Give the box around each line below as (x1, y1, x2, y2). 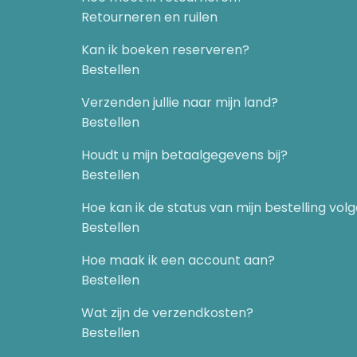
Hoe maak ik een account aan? (81, 251, 275, 269)
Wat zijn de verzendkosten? (81, 304, 253, 322)
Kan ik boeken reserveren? (81, 41, 249, 59)
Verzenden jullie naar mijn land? (81, 93, 278, 112)
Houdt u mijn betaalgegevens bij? (81, 146, 288, 164)
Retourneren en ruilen (81, 8, 218, 26)
